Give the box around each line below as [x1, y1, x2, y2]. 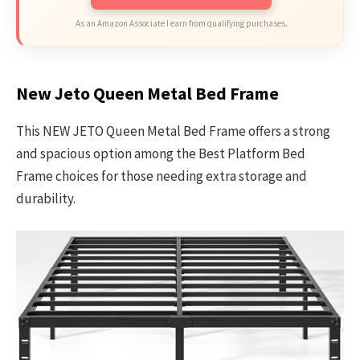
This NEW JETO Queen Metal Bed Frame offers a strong [16, 121, 330, 140]
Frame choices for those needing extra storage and [16, 166, 307, 185]
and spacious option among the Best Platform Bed [16, 144, 305, 162]
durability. [16, 189, 76, 207]
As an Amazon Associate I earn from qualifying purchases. [75, 18, 288, 30]
